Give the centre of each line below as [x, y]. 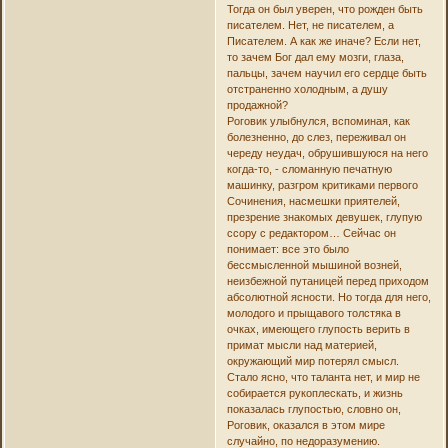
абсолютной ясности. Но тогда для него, [328, 296]
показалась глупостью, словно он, [313, 408]
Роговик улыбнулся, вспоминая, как [318, 120]
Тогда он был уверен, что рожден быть [324, 8]
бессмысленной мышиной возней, [314, 264]
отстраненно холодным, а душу [307, 88]
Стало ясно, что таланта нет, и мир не [323, 376]
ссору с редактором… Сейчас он [311, 232]
